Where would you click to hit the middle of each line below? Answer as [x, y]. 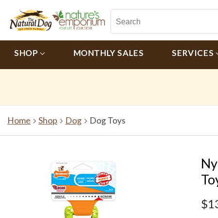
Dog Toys [108, 120]
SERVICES [194, 53]
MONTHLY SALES [109, 53]
